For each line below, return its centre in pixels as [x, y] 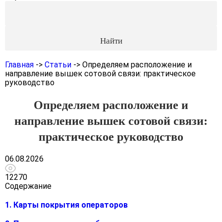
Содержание [28, 186]
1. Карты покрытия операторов [66, 205]
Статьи [58, 65]
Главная [19, 65]
